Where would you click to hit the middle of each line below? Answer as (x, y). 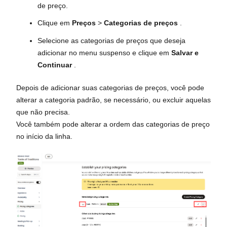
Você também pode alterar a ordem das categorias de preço (113, 124)
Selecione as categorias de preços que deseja (111, 40)
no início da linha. (44, 136)
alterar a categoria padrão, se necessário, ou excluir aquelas (113, 100)
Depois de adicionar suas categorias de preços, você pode (110, 87)
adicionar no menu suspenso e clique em (104, 52)
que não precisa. (43, 112)
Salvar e (185, 52)
